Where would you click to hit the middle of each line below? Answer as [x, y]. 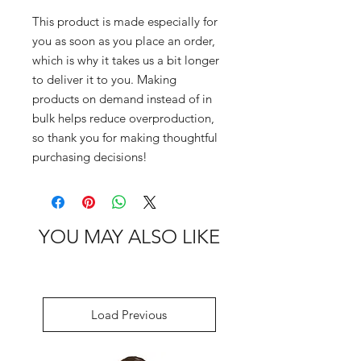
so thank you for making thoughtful [125, 137]
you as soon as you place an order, [124, 41]
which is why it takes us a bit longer [126, 60]
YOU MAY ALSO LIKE [129, 237]
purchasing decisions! [90, 157]
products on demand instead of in [122, 99]
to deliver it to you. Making [104, 79]
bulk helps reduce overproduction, [123, 118]
